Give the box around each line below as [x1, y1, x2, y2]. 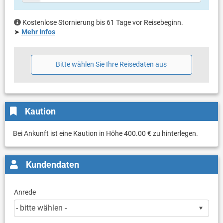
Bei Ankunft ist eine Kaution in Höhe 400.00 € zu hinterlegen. [12, 129, 198, 137]
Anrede [13, 188, 36, 196]
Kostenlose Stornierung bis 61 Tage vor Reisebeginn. [22, 18, 183, 27]
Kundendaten [25, 159, 79, 170]
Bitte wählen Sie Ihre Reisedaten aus [56, 60, 167, 69]
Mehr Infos [21, 28, 55, 36]
